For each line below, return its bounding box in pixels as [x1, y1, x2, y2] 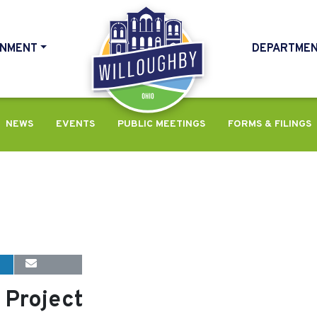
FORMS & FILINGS [228, 118, 311, 130]
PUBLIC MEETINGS [117, 118, 205, 130]
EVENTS [56, 118, 95, 130]
